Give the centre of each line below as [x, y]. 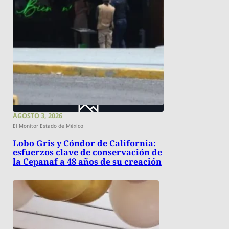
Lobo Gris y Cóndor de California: [85, 143]
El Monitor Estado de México [48, 126]
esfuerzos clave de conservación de [88, 152]
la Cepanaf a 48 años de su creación [87, 161]
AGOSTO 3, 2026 [38, 116]
